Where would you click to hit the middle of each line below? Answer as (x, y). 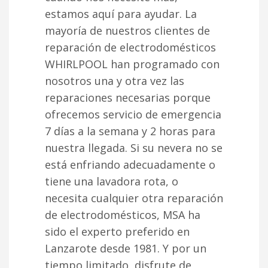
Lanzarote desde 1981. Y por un (126, 248)
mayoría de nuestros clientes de (127, 30)
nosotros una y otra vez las (115, 80)
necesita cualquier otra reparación (134, 198)
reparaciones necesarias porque (128, 97)
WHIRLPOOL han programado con (132, 64)
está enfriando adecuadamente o (130, 164)
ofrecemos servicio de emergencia (133, 114)
